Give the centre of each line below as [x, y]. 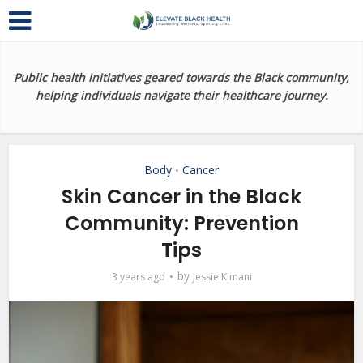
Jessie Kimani [222, 277]
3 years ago [138, 277]
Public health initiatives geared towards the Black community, [181, 77]
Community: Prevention [181, 223]
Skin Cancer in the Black [181, 196]
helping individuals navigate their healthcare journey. [181, 95]
